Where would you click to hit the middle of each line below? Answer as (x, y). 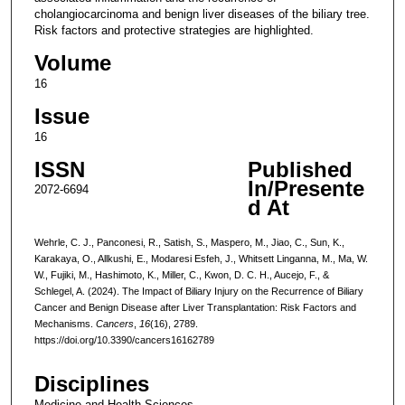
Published (300, 169)
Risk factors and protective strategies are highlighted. (174, 30)
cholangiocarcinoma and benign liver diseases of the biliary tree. (202, 14)
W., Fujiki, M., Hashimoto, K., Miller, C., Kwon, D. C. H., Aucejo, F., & (181, 274)
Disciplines (91, 384)
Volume (72, 62)
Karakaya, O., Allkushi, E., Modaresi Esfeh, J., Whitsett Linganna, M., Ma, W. (201, 258)
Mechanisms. (65, 323)
